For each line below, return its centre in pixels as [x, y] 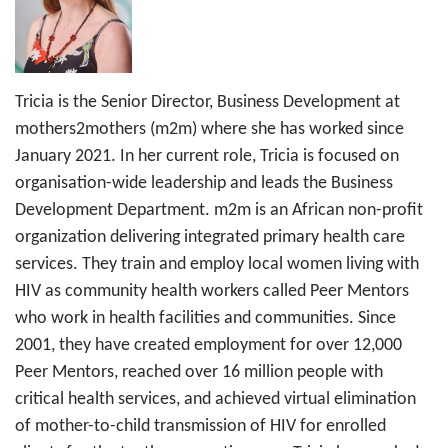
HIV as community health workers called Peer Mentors [212, 291]
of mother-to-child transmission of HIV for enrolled [200, 426]
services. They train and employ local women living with [217, 264]
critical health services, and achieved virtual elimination [215, 399]
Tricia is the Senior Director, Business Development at [207, 102]
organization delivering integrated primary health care [210, 237]
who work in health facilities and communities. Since [205, 318]
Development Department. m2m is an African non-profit [219, 210]
